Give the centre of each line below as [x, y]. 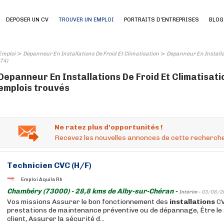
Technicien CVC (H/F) [49, 165]
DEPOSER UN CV [27, 20]
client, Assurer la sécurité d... [56, 219]
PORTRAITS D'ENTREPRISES [161, 20]
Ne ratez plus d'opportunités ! [108, 127]
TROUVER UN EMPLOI [86, 20]
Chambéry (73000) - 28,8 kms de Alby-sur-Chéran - [93, 191]
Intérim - [190, 192]
